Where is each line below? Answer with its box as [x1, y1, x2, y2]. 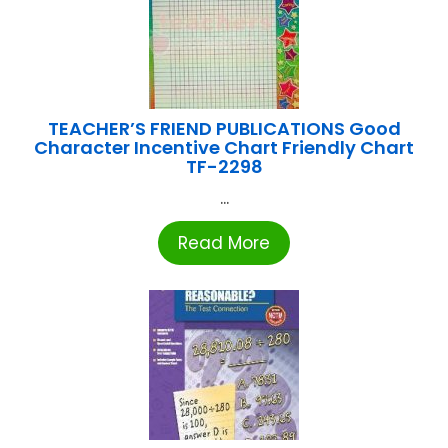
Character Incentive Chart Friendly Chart [34, 134, 414, 160]
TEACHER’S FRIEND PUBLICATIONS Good [47, 115, 401, 141]
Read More [178, 230, 270, 255]
